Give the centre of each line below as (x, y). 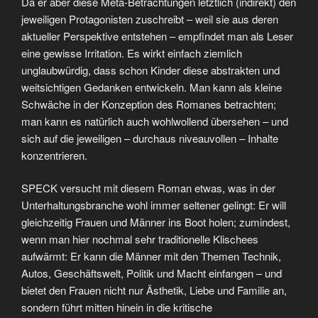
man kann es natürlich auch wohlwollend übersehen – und (155, 121)
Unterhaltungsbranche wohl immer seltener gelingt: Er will (154, 205)
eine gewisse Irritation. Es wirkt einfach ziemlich (132, 53)
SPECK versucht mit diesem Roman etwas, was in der (148, 188)
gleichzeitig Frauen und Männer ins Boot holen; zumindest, (156, 222)
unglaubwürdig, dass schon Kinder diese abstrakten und (150, 70)
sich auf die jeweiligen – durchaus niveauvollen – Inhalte (150, 138)
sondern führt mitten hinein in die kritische (117, 307)
